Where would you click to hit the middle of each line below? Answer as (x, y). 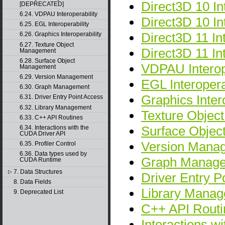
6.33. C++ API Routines (51, 117)
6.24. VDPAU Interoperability (58, 14)
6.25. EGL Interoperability (54, 24)
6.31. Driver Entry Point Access (61, 97)
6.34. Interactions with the (54, 127)
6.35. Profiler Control (47, 144)
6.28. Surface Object (47, 61)
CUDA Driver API (42, 133)
